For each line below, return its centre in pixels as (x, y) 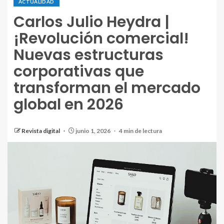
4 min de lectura (140, 131)
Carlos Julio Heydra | (91, 22)
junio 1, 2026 (93, 131)
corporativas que (79, 71)
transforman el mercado (107, 88)
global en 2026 (68, 104)
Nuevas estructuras (88, 55)
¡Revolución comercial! (101, 38)
